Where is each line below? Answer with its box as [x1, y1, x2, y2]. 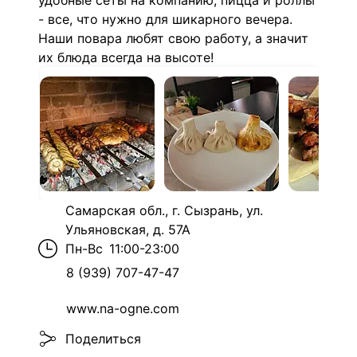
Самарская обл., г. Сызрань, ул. [65, 202, 263, 218]
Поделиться [65, 331, 141, 347]
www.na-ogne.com [66, 300, 179, 316]
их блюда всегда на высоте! [38, 49, 214, 65]
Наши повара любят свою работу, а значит [38, 30, 308, 46]
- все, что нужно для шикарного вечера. [38, 11, 292, 27]
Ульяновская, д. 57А [65, 222, 190, 237]
